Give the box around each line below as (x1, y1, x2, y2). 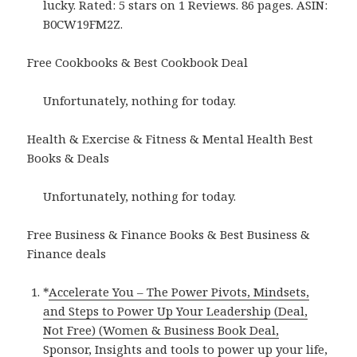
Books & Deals (27, 149, 110, 166)
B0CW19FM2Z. (43, 15, 124, 32)
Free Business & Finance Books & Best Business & (27, 226, 311, 242)
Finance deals (27, 245, 107, 261)
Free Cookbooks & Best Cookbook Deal (27, 53, 249, 70)
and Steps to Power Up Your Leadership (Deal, (43, 302, 308, 319)
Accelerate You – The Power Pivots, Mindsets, (49, 283, 310, 300)
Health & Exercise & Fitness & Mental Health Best (27, 130, 314, 147)
